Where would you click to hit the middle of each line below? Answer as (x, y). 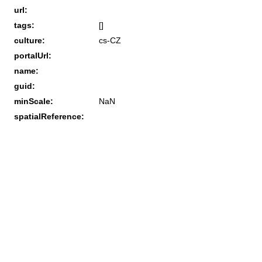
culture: (30, 40)
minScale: (34, 101)
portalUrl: (33, 55)
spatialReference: (49, 116)
